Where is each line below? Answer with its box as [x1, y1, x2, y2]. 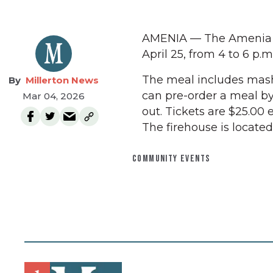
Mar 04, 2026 [23, 90, 85, 102]
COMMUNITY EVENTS [132, 153, 211, 165]
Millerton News [26, 74, 99, 86]
